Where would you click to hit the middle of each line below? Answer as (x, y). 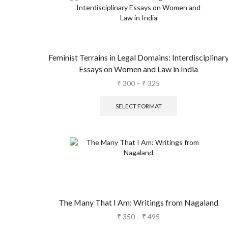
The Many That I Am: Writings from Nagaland (138, 203)
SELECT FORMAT (138, 106)
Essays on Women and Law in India (138, 69)
